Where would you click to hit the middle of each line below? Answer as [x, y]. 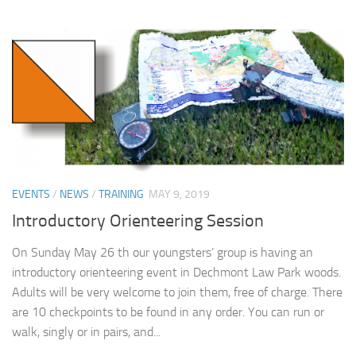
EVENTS [31, 195]
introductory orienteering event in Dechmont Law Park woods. [176, 272]
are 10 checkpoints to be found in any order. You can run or [168, 311]
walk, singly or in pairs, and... [86, 331]
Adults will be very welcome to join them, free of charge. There [177, 292]
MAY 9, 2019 [179, 195]
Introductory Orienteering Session [138, 221]
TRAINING [121, 195]
